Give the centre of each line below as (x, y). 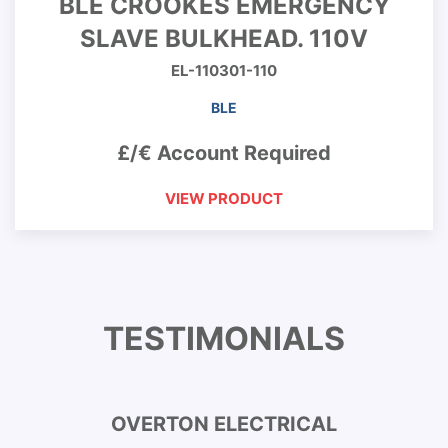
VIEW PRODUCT (224, 198)
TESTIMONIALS (224, 338)
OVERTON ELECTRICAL (224, 424)
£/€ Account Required (224, 153)
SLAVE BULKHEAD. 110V (224, 38)
